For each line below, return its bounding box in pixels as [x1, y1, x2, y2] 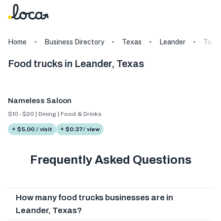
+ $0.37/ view [60, 125, 100, 133]
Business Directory [44, 38, 104, 46]
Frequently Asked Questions [30, 153, 191, 166]
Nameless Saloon [8, 97, 72, 105]
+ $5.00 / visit [12, 125, 52, 133]
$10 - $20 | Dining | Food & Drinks [8, 110, 102, 117]
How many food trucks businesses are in [16, 192, 173, 202]
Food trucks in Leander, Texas [8, 58, 144, 69]
